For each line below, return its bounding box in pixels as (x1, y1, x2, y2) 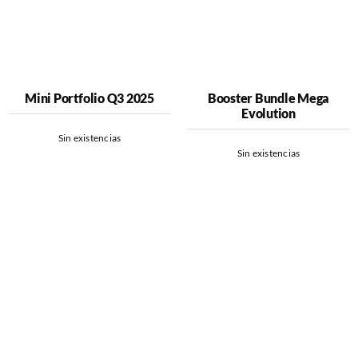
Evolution (241, 105, 296, 121)
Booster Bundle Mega (207, 90, 330, 106)
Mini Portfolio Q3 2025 (25, 90, 154, 106)
